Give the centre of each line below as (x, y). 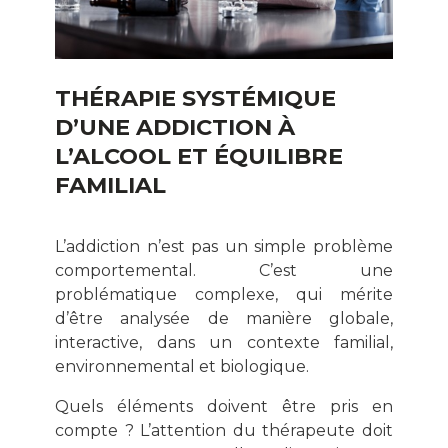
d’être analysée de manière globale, (224, 318)
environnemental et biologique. (182, 366)
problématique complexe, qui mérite (224, 294)
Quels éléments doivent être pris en (224, 406)
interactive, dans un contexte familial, (224, 342)
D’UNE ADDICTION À (175, 126)
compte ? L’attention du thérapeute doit (224, 430)
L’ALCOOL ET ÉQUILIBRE (199, 155)
